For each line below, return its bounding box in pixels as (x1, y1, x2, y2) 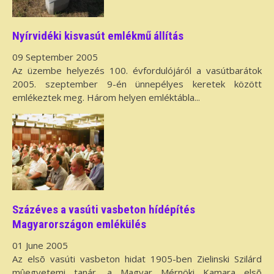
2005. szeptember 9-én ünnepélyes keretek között (12, 78, 262, 91)
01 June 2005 (12, 239, 68, 252)
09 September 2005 (12, 51, 98, 64)
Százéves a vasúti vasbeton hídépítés (12, 202, 195, 217)
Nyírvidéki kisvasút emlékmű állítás (12, 28, 183, 43)
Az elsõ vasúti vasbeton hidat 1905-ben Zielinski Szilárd (12, 253, 262, 265)
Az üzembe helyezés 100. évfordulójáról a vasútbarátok (12, 64, 262, 77)
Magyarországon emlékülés (12, 217, 146, 231)
